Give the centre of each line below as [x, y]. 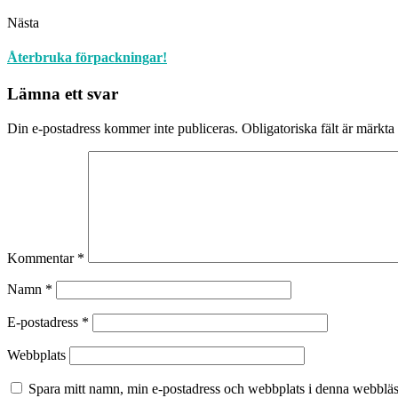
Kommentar [42, 259]
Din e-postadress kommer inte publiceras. [123, 129]
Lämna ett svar [63, 94]
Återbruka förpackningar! [87, 58]
